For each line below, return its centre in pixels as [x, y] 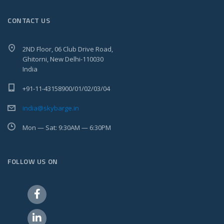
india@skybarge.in [51, 108]
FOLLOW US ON [33, 161]
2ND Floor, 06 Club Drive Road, [68, 49]
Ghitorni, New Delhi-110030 [63, 59]
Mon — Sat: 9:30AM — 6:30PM [67, 127]
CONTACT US [29, 20]
